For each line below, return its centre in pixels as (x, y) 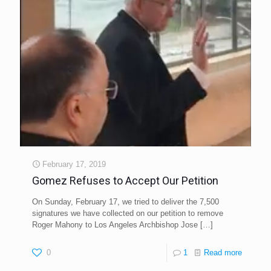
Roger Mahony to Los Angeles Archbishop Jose (115, 224)
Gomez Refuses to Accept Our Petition (125, 180)
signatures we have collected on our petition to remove (128, 213)
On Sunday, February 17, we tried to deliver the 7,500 (126, 201)
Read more (223, 252)
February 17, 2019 (74, 164)
